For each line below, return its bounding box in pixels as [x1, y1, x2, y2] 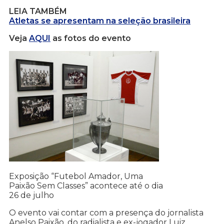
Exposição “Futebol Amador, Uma [9, 171, 143, 181]
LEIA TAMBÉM [9, 6, 67, 16]
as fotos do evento [50, 33, 131, 43]
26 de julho [9, 190, 54, 200]
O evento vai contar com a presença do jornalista [9, 208, 203, 218]
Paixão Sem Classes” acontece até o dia [9, 181, 163, 191]
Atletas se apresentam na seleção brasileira [9, 16, 190, 26]
